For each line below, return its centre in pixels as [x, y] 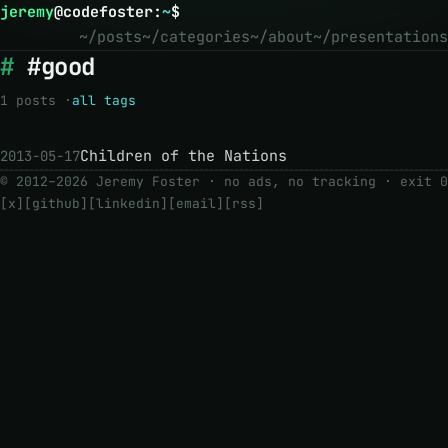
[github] [56, 203]
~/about [281, 37]
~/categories [196, 37]
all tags [104, 100]
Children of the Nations [183, 156]
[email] [196, 203]
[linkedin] [128, 203]
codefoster [108, 12]
